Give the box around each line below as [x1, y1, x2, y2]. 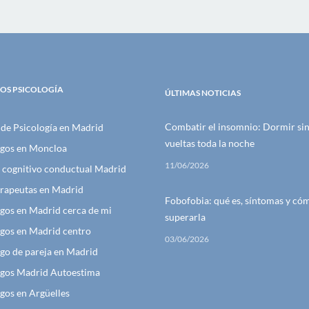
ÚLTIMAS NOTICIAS [165, 88, 241, 98]
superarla [165, 211, 206, 223]
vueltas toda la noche [165, 137, 255, 149]
